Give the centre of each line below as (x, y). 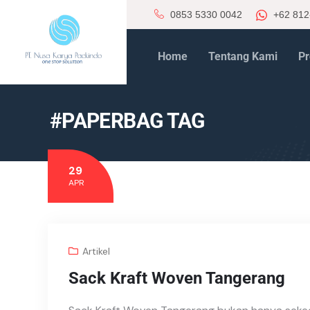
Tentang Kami (243, 56)
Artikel (96, 251)
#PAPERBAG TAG (127, 121)
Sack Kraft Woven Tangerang (177, 278)
